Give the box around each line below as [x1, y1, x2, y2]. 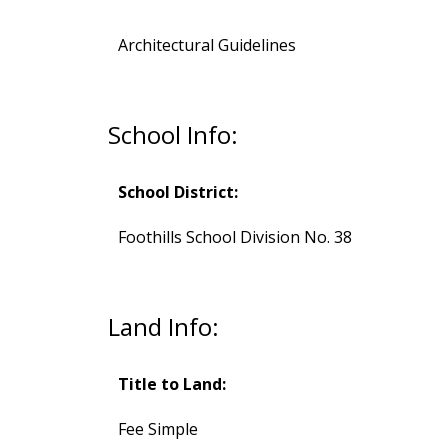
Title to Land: [117, 372, 226, 395]
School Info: [107, 117, 238, 151]
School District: [117, 180, 238, 203]
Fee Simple [117, 417, 198, 440]
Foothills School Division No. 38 [117, 225, 352, 248]
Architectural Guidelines [117, 33, 296, 56]
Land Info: [107, 309, 219, 343]
